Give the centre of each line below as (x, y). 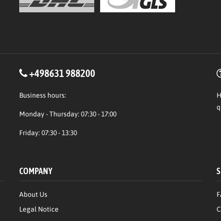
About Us (33, 194)
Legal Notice (39, 209)
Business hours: (42, 95)
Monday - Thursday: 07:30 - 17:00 (68, 114)
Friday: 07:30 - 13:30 (48, 132)
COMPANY (36, 171)
